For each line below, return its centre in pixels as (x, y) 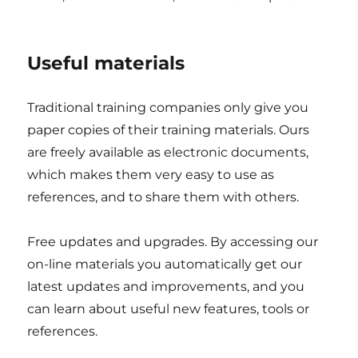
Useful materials (106, 63)
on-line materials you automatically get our (165, 264)
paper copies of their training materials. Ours (169, 130)
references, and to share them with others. (163, 197)
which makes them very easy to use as (151, 175)
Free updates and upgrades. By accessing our (173, 242)
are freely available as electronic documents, (168, 152)
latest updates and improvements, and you (166, 286)
